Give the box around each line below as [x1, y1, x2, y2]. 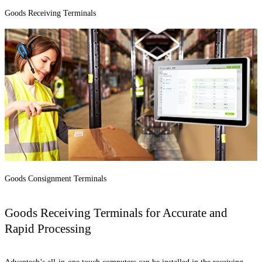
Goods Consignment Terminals [5, 174, 106, 184]
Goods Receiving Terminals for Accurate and [5, 206, 227, 220]
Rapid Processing [5, 222, 91, 236]
